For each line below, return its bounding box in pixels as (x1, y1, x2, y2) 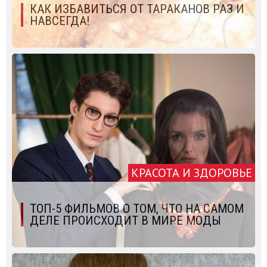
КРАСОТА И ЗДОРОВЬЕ (131, 165, 252, 181)
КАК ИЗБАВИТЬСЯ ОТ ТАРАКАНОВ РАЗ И (30, 2, 244, 17)
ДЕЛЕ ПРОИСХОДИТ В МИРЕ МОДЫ (30, 213, 221, 228)
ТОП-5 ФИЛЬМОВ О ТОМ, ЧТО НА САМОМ (30, 201, 244, 216)
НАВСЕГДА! (30, 14, 89, 29)
